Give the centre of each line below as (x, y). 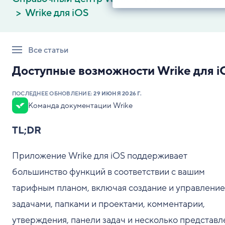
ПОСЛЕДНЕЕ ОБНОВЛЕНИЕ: (53, 94)
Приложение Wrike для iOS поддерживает (100, 156)
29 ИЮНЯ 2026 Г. (118, 94)
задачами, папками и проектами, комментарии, (108, 204)
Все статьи (48, 50)
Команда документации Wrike (80, 105)
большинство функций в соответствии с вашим (108, 172)
